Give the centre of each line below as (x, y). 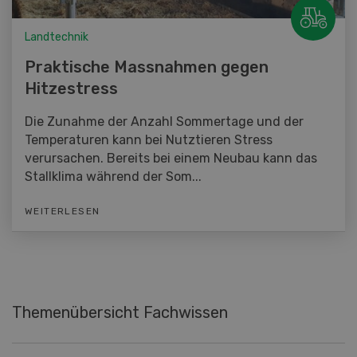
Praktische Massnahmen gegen (147, 67)
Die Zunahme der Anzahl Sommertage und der (164, 122)
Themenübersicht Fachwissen (120, 313)
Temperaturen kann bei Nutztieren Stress (149, 140)
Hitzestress (71, 89)
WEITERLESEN (63, 212)
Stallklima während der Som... (113, 177)
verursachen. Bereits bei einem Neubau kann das (171, 159)
